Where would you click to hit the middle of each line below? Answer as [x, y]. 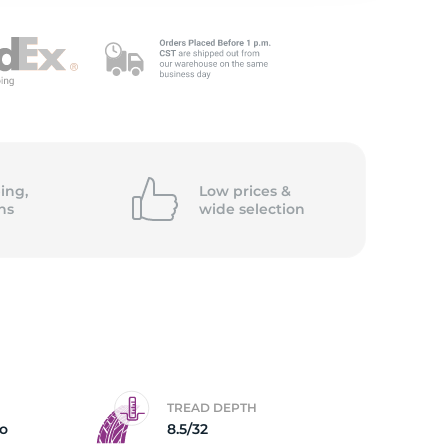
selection [271, 209]
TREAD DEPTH [212, 407]
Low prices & [244, 191]
